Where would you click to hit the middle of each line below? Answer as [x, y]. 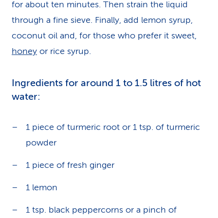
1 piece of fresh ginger [70, 165]
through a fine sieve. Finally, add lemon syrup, [102, 20]
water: [26, 97]
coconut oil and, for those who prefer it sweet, [104, 36]
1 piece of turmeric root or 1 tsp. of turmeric [113, 127]
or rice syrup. [64, 51]
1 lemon [42, 187]
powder [41, 143]
